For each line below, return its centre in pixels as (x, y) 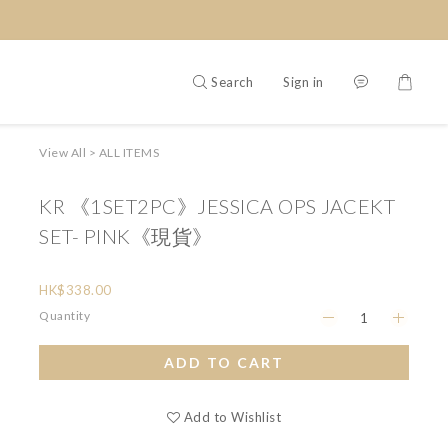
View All (62, 152)
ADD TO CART (224, 362)
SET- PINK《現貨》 (126, 236)
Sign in (303, 81)
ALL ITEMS (128, 152)
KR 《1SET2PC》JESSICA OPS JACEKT (217, 206)
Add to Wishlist (232, 417)
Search (232, 81)
